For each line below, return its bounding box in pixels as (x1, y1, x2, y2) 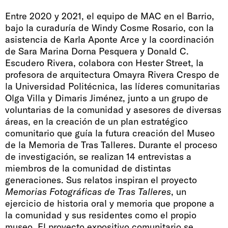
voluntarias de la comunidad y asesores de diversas (5, 104, 221, 116)
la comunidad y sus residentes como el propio (5, 209, 196, 221)
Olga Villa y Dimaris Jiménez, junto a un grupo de (5, 92, 208, 104)
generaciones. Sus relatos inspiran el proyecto (5, 174, 197, 186)
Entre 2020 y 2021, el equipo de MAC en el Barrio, (5, 10, 214, 22)
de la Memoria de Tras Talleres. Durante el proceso (5, 139, 217, 151)
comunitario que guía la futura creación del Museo (5, 127, 215, 139)
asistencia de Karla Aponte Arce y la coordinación (5, 34, 214, 46)
